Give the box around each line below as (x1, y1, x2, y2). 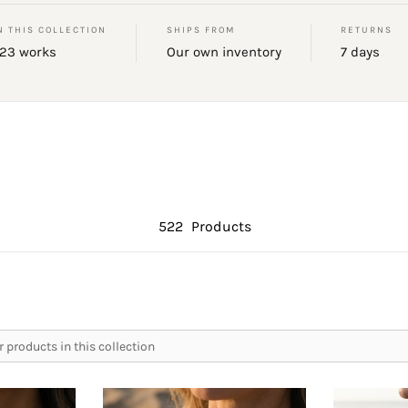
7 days (341, 44, 381, 61)
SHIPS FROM (166, 25, 235, 36)
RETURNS (341, 25, 393, 36)
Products (187, 218, 251, 236)
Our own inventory (166, 44, 281, 61)
